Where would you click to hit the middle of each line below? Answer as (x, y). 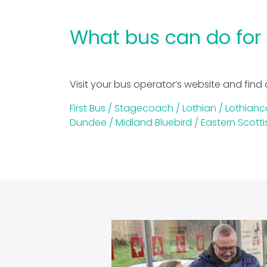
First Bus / (92, 108)
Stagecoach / (148, 108)
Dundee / (93, 123)
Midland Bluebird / (158, 123)
